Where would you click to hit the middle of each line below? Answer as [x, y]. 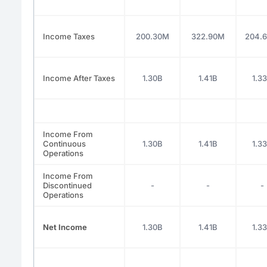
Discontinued [67, 185]
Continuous [64, 143]
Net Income [65, 227]
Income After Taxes [79, 78]
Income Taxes [69, 36]
